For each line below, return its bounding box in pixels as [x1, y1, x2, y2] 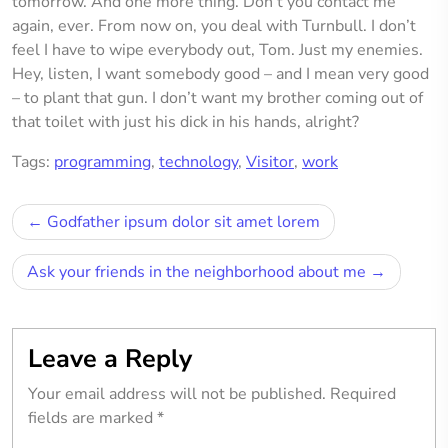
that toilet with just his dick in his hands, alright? [12, 111, 359, 133]
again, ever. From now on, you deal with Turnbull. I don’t [12, 15, 416, 37]
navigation [11, 230, 134, 265]
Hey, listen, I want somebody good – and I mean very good [12, 63, 429, 85]
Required [330, 383, 396, 405]
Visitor [246, 151, 294, 173]
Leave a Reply [28, 341, 192, 376]
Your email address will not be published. [28, 383, 326, 405]
